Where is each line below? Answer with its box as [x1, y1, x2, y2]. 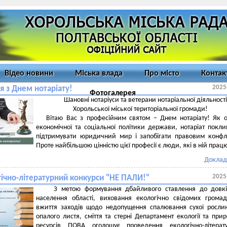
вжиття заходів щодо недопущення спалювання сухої [36, 204, 207, 211]
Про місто [144, 69, 179, 78]
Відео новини [5, 69, 53, 78]
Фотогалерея [90, 89, 136, 97]
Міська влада [75, 69, 123, 78]
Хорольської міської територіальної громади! [73, 105, 208, 113]
